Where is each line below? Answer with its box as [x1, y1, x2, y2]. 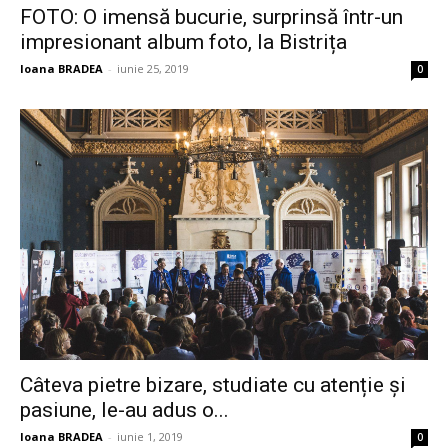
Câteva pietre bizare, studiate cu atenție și [20, 372, 406, 397]
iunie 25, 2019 [117, 60, 189, 76]
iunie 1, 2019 [117, 428, 183, 444]
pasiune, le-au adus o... [20, 397, 229, 422]
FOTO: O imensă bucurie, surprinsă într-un [20, 4, 403, 29]
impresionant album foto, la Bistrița [20, 29, 347, 54]
